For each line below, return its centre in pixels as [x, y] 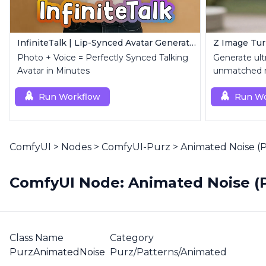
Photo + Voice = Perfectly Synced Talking [103, 58]
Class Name [37, 238]
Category [132, 238]
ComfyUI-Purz [136, 147]
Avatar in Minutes [53, 71]
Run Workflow [69, 97]
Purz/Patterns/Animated [168, 252]
